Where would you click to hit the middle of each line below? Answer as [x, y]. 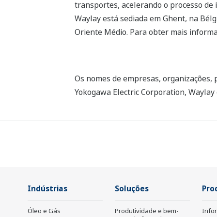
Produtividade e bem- [147, 211]
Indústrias [47, 189]
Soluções [132, 189]
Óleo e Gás [44, 211]
